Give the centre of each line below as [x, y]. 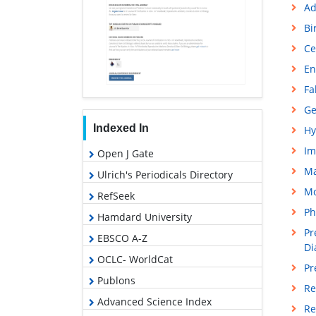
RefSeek [115, 195]
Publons [115, 280]
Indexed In [121, 128]
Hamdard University [143, 217]
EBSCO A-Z [121, 238]
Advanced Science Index [153, 301]
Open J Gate [124, 153]
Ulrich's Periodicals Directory [164, 174]
